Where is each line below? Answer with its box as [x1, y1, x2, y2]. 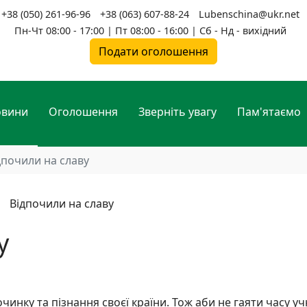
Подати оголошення [99, 44, 208, 59]
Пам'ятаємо [237, 104, 301, 119]
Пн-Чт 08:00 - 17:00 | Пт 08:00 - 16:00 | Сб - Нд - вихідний [14, 24, 286, 37]
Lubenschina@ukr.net [198, 8, 299, 21]
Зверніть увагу [138, 104, 217, 119]
